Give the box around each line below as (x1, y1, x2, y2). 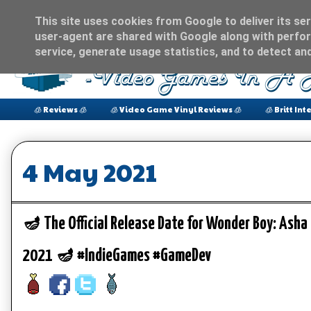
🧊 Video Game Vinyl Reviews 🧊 (110, 103, 242, 115)
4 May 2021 (22, 154, 157, 190)
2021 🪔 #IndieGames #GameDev (22, 247, 211, 265)
